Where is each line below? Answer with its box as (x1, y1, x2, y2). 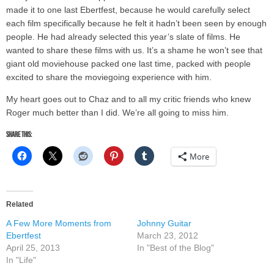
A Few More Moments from (6, 218, 111, 229)
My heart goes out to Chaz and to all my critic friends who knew (6, 94, 251, 104)
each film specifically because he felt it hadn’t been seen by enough (6, 19, 267, 29)
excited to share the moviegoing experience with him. (6, 73, 212, 83)
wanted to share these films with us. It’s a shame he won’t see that (6, 46, 262, 56)
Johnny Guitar (137, 218, 191, 229)
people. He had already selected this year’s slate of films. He (6, 32, 240, 42)
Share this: (6, 130, 32, 139)
